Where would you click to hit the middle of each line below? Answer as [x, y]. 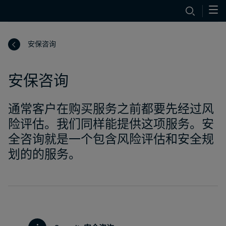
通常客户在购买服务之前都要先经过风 [111, 108]
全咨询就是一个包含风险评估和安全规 [111, 138]
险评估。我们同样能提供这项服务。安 [111, 123]
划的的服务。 [44, 154]
